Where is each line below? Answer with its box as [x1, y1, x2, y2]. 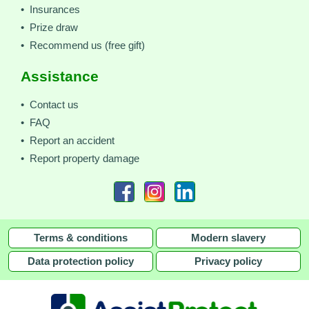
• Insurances [21, 3, 80, 15]
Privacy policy [194, 255, 262, 267]
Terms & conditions [34, 232, 128, 243]
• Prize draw [21, 21, 78, 33]
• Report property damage [21, 152, 139, 164]
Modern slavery [190, 232, 266, 243]
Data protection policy [28, 255, 134, 267]
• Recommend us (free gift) [21, 39, 145, 51]
